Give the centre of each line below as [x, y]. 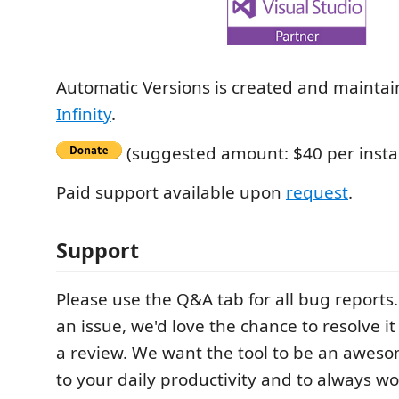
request [317, 192]
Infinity [84, 114]
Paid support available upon [171, 192]
